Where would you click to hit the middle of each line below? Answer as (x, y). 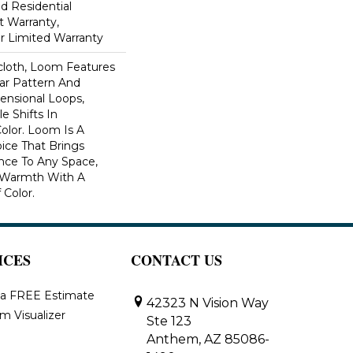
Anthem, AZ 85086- (208, 339)
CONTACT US (176, 260)
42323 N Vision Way (208, 303)
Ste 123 (169, 321)
